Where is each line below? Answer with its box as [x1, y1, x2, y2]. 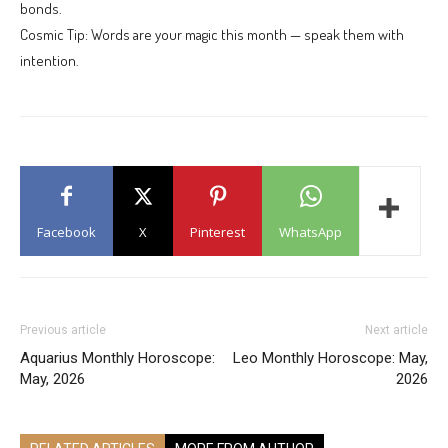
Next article [365, 323, 428, 338]
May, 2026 [20, 370, 85, 389]
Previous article [20, 323, 106, 338]
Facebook [37, 223, 96, 242]
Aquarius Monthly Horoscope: [20, 349, 215, 368]
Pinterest [190, 223, 245, 242]
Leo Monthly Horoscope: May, [233, 349, 428, 368]
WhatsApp [279, 223, 342, 242]
